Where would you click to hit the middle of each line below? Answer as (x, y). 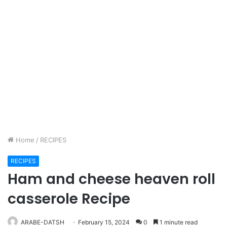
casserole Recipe (69, 199)
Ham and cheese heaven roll (111, 179)
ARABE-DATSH (43, 222)
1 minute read (178, 222)
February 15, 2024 (104, 222)
